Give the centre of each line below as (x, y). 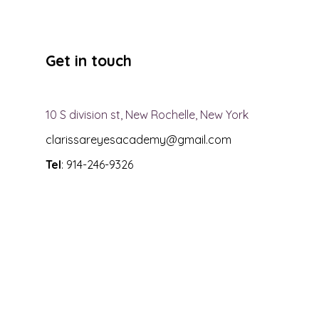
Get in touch (89, 61)
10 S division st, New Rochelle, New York (147, 115)
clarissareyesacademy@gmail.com (139, 140)
